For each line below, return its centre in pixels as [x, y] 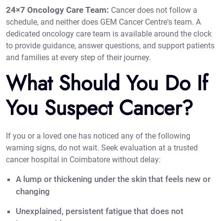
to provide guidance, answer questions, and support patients [110, 46]
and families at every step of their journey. [78, 58]
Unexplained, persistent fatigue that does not [100, 211]
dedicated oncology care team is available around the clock [109, 34]
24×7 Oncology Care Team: [57, 10]
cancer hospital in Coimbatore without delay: [83, 160]
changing [33, 192]
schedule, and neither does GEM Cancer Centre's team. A [103, 22]
